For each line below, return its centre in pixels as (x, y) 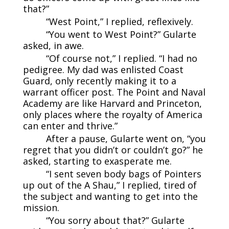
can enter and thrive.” (70, 125)
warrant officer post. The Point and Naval (114, 92)
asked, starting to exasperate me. (97, 161)
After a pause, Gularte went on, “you (126, 138)
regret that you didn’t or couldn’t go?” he (113, 150)
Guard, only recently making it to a (99, 81)
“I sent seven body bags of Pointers (123, 174)
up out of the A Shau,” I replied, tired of (110, 185)
